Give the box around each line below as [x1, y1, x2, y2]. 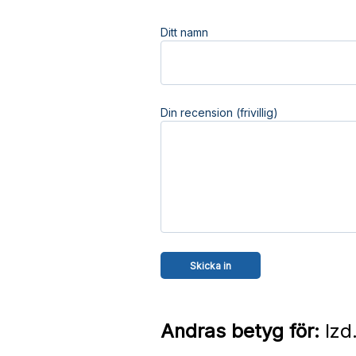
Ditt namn [160, 25, 208, 39]
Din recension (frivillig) [160, 106, 278, 119]
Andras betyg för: [160, 319, 319, 342]
